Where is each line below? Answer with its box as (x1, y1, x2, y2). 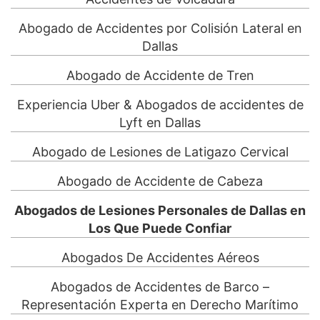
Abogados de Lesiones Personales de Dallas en (14, 203, 306, 219)
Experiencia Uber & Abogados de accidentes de (16, 97, 304, 113)
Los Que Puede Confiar (89, 221, 231, 236)
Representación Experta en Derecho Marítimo (21, 297, 299, 313)
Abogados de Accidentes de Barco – (51, 279, 269, 295)
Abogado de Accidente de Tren (66, 68, 254, 84)
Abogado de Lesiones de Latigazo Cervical (31, 144, 289, 160)
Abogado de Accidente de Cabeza (57, 174, 263, 189)
